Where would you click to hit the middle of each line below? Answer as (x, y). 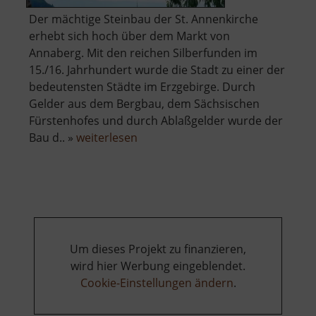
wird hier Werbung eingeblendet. (158, 266)
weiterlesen (107, 138)
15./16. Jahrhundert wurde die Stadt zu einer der (157, 70)
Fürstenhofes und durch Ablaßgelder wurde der (156, 121)
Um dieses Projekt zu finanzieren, (158, 249)
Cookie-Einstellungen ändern (157, 283)
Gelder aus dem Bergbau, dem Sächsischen (144, 104)
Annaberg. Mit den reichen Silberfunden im (143, 53)
